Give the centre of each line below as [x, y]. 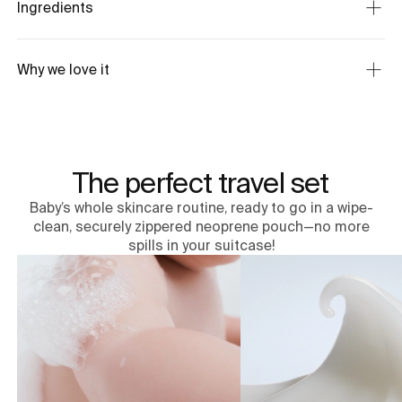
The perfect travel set [201, 183]
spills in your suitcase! [201, 246]
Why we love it [64, 70]
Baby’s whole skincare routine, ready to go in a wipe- [201, 208]
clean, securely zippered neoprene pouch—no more [201, 227]
